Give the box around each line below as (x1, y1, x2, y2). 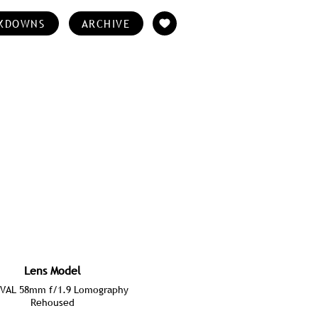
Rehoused (31, 296, 75, 309)
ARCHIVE (81, 16, 131, 31)
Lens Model (24, 263, 81, 278)
